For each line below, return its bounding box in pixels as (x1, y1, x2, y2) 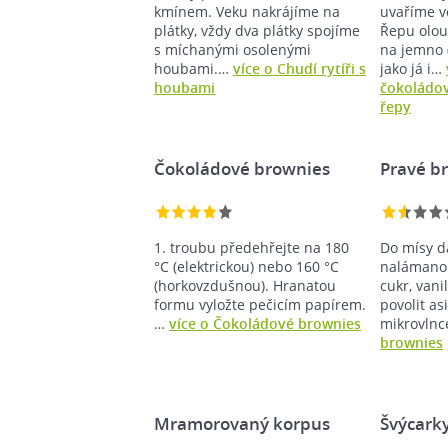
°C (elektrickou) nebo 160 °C (154, 257, 339, 276)
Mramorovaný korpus (154, 412, 330, 435)
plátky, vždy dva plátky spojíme (154, 21, 360, 40)
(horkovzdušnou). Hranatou (154, 276, 336, 295)
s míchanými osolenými (154, 40, 311, 59)
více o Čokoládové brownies (169, 314, 361, 333)
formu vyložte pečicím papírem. (154, 295, 366, 314)
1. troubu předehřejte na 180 (154, 238, 349, 257)
